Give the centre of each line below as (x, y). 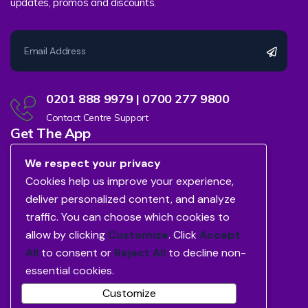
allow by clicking (67, 234)
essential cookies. (70, 270)
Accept (220, 234)
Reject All (140, 252)
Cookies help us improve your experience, (130, 181)
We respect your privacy (93, 163)
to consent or (76, 252)
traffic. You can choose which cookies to (128, 217)
